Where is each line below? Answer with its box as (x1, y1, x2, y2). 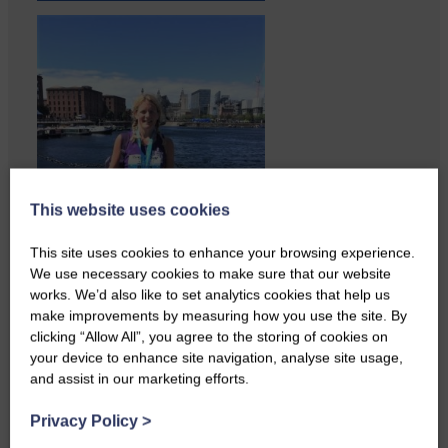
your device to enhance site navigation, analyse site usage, (30, 349, 403, 366)
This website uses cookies (30, 201, 230, 219)
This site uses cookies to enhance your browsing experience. (30, 244, 415, 261)
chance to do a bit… (37, 359, 179, 377)
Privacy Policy (30, 412, 142, 430)
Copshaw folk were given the (37, 340, 243, 358)
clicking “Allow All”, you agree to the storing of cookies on (30, 328, 388, 345)
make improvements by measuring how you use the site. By (30, 307, 407, 324)
